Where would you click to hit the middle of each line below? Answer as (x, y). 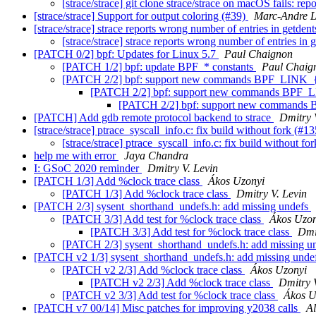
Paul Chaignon (259, 54)
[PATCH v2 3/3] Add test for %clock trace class (170, 296)
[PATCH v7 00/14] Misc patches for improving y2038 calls (167, 308)
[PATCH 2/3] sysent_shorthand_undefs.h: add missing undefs (172, 207)
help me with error (76, 156)
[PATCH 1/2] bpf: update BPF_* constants (159, 67)
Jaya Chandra (156, 156)
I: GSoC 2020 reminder (88, 169)
